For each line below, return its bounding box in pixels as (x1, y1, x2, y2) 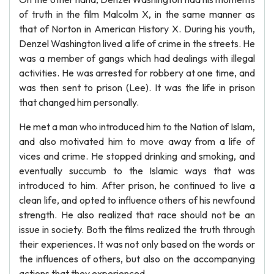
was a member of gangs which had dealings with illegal (19, 52, 255, 64)
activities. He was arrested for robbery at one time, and (19, 67, 255, 79)
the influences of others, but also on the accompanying (19, 253, 255, 265)
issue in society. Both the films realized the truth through (19, 223, 255, 235)
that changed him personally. (19, 96, 139, 108)
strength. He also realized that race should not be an (19, 209, 255, 221)
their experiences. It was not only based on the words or (19, 238, 255, 250)
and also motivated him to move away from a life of (19, 135, 255, 147)
